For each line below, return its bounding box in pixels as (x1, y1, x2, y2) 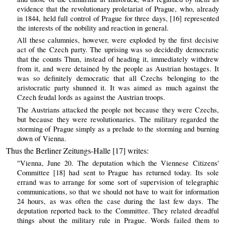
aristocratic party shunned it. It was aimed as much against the (17, 83, 219, 93)
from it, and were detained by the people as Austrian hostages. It (17, 64, 219, 74)
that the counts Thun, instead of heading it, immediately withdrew (17, 54, 219, 64)
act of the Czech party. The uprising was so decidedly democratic (17, 45, 219, 55)
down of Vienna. (17, 133, 66, 143)
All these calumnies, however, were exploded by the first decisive (17, 35, 219, 45)
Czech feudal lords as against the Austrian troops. (17, 92, 165, 102)
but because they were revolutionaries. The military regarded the (17, 114, 219, 124)
